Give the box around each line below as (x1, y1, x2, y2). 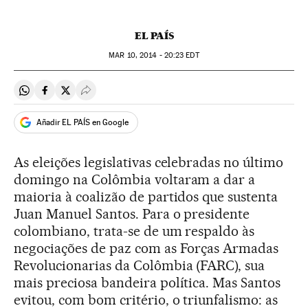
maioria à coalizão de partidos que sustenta (14, 188, 278, 205)
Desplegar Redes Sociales (85, 89, 208, 102)
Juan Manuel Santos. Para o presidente (14, 206, 250, 222)
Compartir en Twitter (65, 89, 163, 102)
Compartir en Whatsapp (23, 89, 137, 102)
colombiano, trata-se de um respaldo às (14, 223, 255, 239)
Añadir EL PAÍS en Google (36, 117, 129, 127)
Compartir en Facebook (44, 89, 156, 102)
